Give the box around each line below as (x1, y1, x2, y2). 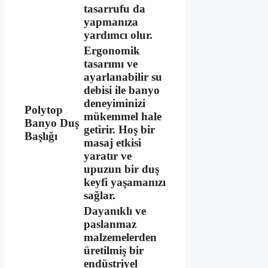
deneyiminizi (84, 97, 145, 110)
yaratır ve (84, 150, 132, 163)
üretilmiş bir (84, 244, 144, 257)
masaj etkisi (84, 136, 141, 150)
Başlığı (25, 130, 57, 143)
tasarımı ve (84, 57, 138, 71)
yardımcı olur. (84, 29, 153, 42)
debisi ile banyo (84, 84, 160, 97)
